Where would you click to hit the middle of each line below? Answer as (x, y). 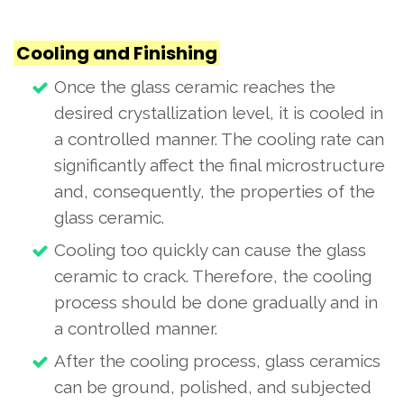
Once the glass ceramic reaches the (195, 87)
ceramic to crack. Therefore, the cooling (213, 276)
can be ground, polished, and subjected (213, 387)
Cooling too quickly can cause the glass (210, 250)
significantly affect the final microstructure (220, 165)
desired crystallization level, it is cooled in (219, 113)
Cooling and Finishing (117, 53)
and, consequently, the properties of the (215, 191)
